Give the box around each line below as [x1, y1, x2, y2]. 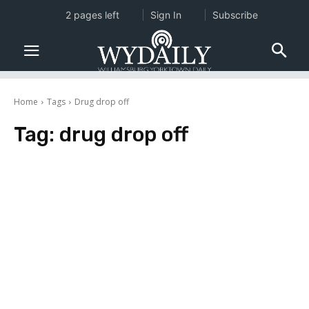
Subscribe [212, 9, 258, 21]
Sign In [150, 9, 181, 21]
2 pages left [66, 9, 119, 21]
